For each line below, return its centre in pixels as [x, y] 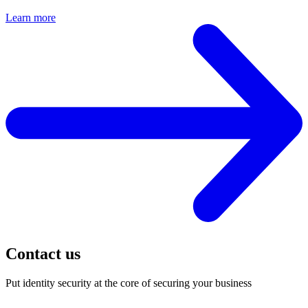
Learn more [31, 18]
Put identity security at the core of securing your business [129, 283]
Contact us [43, 254]
